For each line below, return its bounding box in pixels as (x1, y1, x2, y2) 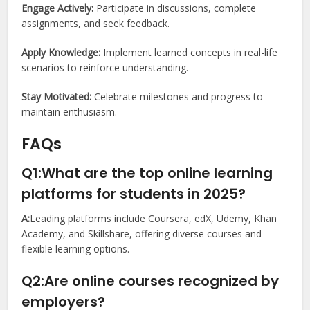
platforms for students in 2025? (21, 183, 246, 203)
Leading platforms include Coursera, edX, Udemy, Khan (30, 211, 277, 225)
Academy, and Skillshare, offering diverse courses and (21, 226, 262, 240)
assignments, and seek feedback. (21, 16, 170, 30)
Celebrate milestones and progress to (91, 89, 264, 103)
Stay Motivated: (21, 89, 92, 103)
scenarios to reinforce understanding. (21, 60, 189, 74)
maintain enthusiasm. (21, 104, 118, 118)
